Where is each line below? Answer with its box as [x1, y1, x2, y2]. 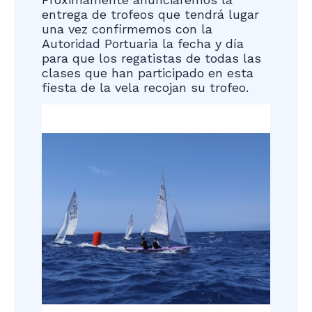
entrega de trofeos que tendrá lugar [42, 6, 259, 22]
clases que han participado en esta [42, 65, 253, 80]
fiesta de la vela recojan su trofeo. [42, 79, 249, 95]
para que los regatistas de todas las [42, 50, 261, 65]
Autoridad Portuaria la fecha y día [42, 36, 244, 51]
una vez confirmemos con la [42, 21, 212, 36]
